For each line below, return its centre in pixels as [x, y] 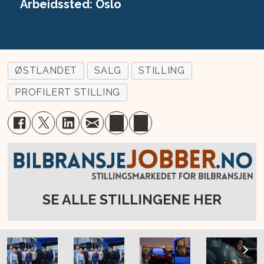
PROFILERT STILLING [67, 93]
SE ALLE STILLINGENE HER [132, 199]
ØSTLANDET [46, 71]
